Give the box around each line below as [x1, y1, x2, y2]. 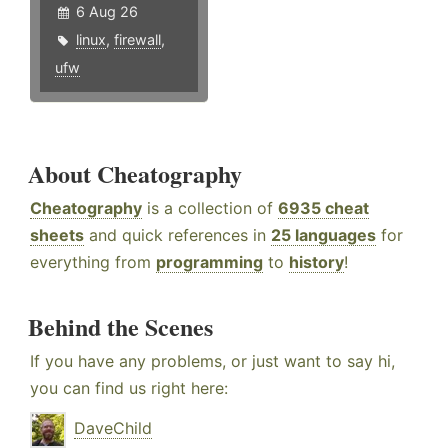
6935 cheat [278, 198, 369, 219]
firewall [114, 31, 161, 49]
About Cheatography [28, 156, 242, 192]
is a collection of [142, 198, 278, 219]
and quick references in [84, 225, 271, 246]
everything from [30, 252, 156, 273]
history [289, 252, 344, 273]
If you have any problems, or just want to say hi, [30, 351, 395, 372]
